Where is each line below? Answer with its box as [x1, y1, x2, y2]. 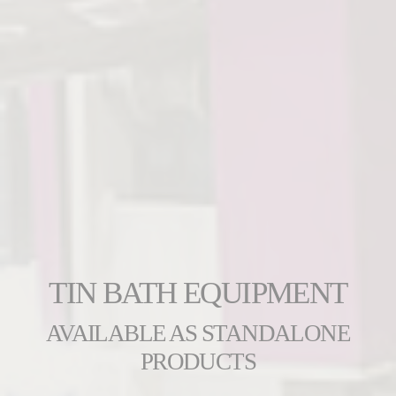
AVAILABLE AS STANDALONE [45, 320, 351, 347]
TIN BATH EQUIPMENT [49, 276, 347, 311]
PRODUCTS [140, 348, 256, 376]
